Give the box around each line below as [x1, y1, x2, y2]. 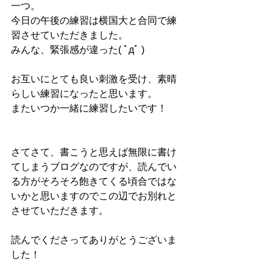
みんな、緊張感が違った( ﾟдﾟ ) [11, 44, 147, 55]
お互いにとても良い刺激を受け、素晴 [11, 73, 177, 84]
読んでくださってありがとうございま [11, 234, 177, 245]
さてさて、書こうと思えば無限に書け [11, 146, 177, 157]
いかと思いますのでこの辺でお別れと [11, 190, 177, 201]
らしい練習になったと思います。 [11, 88, 160, 99]
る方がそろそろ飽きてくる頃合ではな [11, 175, 177, 186]
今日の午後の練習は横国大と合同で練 [11, 15, 177, 26]
